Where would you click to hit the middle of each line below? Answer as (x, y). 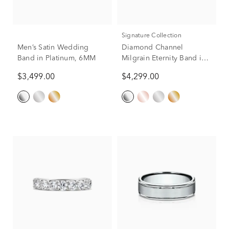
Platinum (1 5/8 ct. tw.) (159, 69)
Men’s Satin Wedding (53, 47)
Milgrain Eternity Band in (164, 58)
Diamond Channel (153, 47)
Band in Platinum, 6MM (57, 58)
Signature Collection (153, 36)
